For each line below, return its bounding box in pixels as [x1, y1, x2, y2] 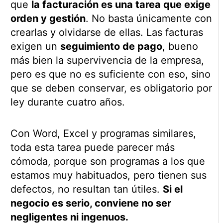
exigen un [10, 40, 60, 52]
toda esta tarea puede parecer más [10, 141, 175, 153]
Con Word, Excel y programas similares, [10, 127, 196, 139]
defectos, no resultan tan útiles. [10, 183, 163, 195]
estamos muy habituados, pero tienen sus [10, 169, 207, 181]
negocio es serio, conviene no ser [10, 197, 171, 209]
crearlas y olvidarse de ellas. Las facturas [10, 26, 203, 38]
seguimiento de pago [60, 40, 162, 52]
